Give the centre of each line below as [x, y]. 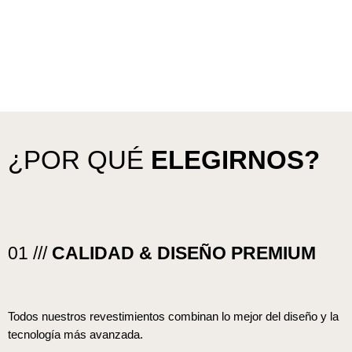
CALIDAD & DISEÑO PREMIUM [184, 253]
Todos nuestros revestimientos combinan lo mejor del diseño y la [173, 316]
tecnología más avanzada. [75, 334]
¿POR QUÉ [79, 160]
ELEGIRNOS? [235, 160]
